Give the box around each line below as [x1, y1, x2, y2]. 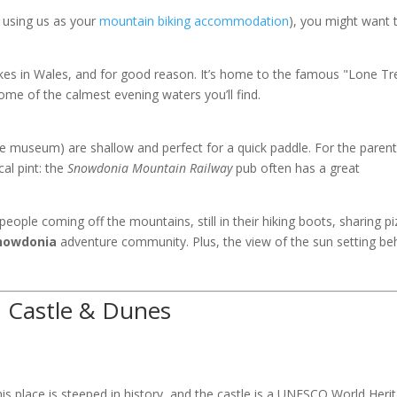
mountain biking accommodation [99, 12, 290, 29]
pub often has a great [232, 160, 361, 176]
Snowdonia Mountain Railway [67, 160, 233, 176]
